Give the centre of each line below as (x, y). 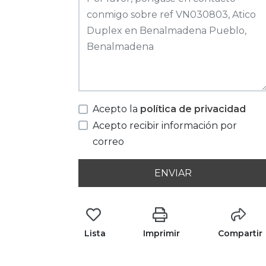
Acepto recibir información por (165, 125)
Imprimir (162, 233)
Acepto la (116, 109)
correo (108, 141)
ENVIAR (173, 173)
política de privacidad (193, 109)
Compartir (240, 233)
